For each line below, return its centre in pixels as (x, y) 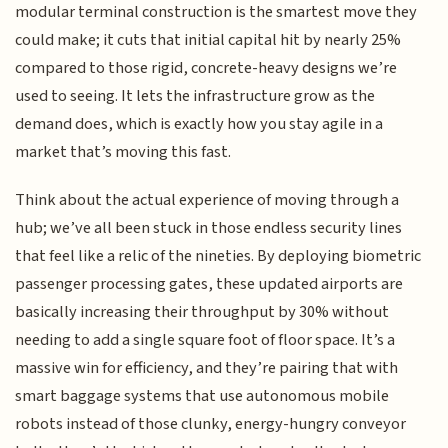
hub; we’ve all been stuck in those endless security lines (209, 228)
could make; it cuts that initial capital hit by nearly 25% (208, 39)
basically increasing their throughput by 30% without (202, 312)
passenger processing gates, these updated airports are (209, 284)
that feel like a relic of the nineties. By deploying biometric (218, 256)
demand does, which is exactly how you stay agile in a (199, 123)
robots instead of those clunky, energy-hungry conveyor (211, 424)
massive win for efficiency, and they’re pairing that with (207, 368)
